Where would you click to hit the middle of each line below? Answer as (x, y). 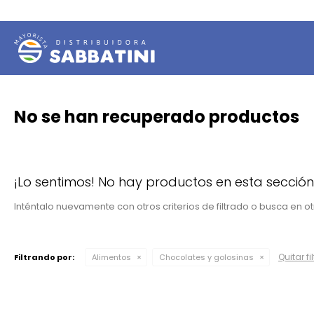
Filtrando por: (44, 257)
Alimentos (111, 257)
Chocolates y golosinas (206, 257)
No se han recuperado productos (157, 117)
